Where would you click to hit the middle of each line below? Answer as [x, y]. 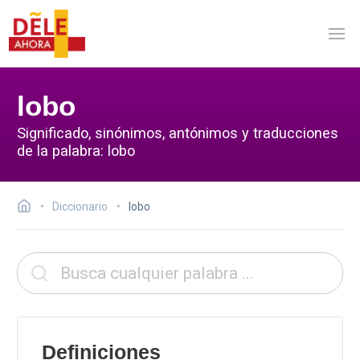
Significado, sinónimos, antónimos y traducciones [178, 133]
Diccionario [80, 207]
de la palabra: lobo [76, 150]
